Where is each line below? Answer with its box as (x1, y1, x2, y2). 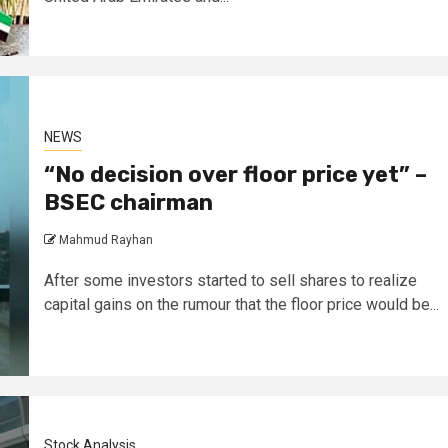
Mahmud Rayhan (58, 233, 153, 247)
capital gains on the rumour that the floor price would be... (43, 295, 439, 314)
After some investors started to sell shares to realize (43, 271, 417, 290)
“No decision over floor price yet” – (43, 161, 427, 188)
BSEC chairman (43, 189, 213, 216)
